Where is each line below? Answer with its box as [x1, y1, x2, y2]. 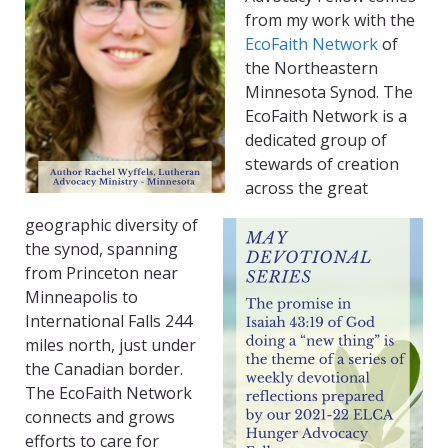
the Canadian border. [25, 358, 183, 381]
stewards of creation [245, 153, 399, 176]
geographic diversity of [25, 214, 198, 237]
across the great [245, 177, 368, 200]
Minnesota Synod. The [245, 81, 413, 104]
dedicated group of [245, 129, 387, 152]
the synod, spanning [25, 238, 178, 261]
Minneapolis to [25, 286, 138, 309]
